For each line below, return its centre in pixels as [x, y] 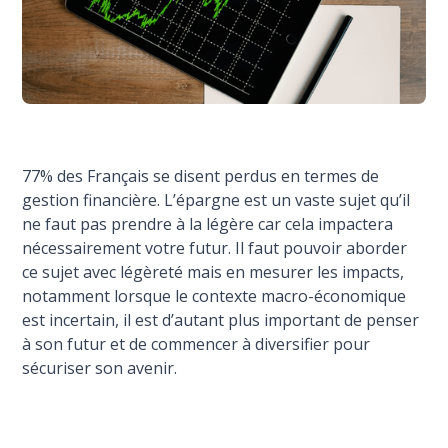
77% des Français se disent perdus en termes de [201, 176]
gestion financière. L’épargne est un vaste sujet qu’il [216, 200]
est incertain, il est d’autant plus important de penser [221, 320]
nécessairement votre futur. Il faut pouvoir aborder [215, 248]
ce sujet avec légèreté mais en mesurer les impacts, [213, 272]
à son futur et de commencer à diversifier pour [196, 344]
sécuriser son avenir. [100, 368]
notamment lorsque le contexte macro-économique [214, 296]
